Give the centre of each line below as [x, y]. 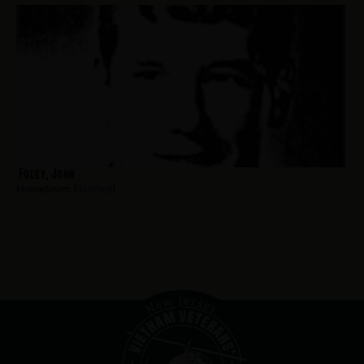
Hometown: [43, 188]
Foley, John [47, 173]
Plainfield [93, 188]
